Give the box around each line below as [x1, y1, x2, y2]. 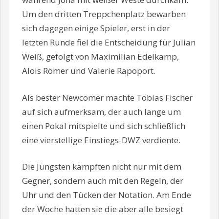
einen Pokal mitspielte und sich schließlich [22, 120, 185, 131]
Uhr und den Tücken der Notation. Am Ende [22, 189, 191, 201]
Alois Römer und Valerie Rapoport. [22, 65, 155, 77]
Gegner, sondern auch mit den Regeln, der [22, 175, 183, 187]
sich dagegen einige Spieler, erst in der [22, 22, 170, 34]
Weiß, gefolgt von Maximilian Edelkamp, [22, 51, 179, 63]
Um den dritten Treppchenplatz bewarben [22, 8, 186, 20]
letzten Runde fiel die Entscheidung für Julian [22, 37, 196, 48]
